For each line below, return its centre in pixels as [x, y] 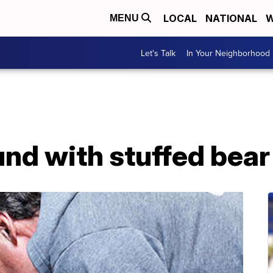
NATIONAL [231, 18]
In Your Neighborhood [228, 53]
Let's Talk [158, 53]
